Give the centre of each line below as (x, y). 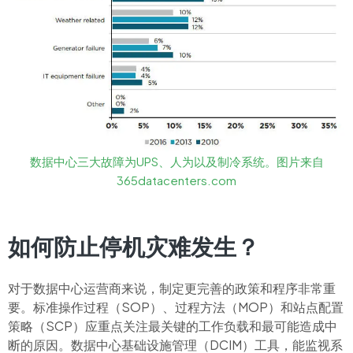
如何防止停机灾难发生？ (134, 246)
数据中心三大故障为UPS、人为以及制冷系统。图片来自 (176, 161)
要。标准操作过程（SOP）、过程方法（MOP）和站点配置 (176, 307)
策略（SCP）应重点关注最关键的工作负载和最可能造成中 (173, 326)
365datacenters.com (176, 180)
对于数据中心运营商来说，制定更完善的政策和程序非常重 (172, 288)
